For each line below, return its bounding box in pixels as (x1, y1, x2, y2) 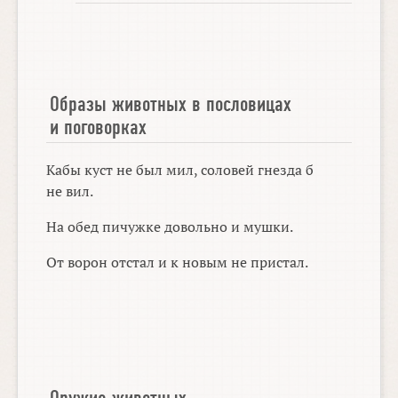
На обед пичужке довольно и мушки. (46, 216, 294, 236)
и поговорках (50, 115, 147, 139)
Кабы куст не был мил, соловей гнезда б (46, 159, 314, 179)
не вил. (46, 180, 94, 201)
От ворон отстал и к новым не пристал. (46, 251, 309, 272)
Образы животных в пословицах (50, 92, 292, 115)
